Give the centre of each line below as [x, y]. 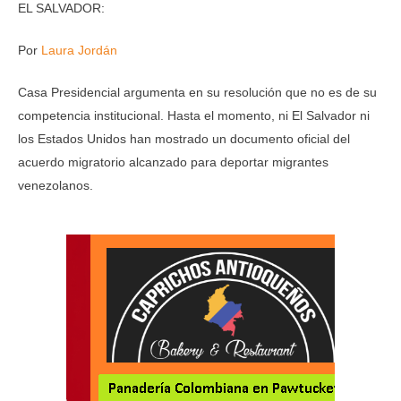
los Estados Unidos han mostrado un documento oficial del [184, 139]
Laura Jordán [79, 50]
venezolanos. [55, 185]
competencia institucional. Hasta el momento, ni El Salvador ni [194, 115]
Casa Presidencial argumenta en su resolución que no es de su [197, 92]
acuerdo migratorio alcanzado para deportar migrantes [173, 162]
